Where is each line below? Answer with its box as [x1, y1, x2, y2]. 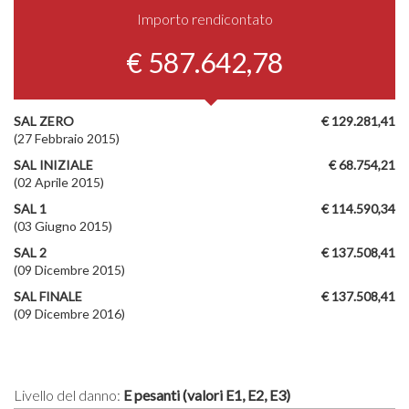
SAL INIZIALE [14, 156, 93, 173]
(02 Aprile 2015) [14, 173, 104, 190]
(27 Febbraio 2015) [14, 130, 120, 146]
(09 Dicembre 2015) [14, 261, 125, 278]
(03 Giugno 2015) [14, 217, 112, 234]
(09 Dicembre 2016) [14, 305, 125, 321]
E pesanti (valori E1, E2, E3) [123, 385, 290, 404]
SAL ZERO [14, 112, 74, 129]
